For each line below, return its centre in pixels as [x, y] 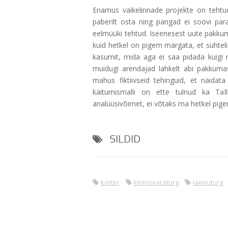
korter [110, 182]
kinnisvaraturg [156, 182]
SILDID [123, 139]
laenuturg [208, 182]
